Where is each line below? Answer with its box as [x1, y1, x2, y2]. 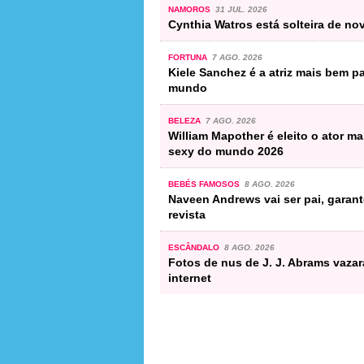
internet [168, 271, 211, 284]
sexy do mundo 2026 [168, 144, 284, 158]
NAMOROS [168, 4, 213, 14]
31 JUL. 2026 [214, 4, 267, 14]
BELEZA [168, 115, 203, 125]
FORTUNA [168, 52, 210, 62]
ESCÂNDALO [168, 242, 222, 252]
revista [168, 207, 206, 221]
